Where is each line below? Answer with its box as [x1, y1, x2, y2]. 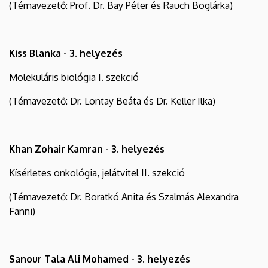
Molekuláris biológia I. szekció [9, 71, 139, 83]
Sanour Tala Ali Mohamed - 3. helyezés [9, 252, 190, 265]
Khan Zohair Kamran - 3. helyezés [9, 142, 165, 155]
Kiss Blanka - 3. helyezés [9, 47, 123, 59]
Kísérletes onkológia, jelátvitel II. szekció [9, 166, 185, 179]
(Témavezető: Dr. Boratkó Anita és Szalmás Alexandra [9, 190, 239, 203]
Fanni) [9, 205, 35, 217]
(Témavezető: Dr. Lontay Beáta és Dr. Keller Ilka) [9, 95, 215, 107]
